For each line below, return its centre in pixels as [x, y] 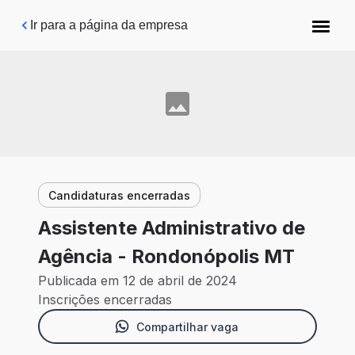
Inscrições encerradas [105, 300]
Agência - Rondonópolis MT [166, 257]
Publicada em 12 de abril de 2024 [137, 281]
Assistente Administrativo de [172, 228]
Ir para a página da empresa [109, 25]
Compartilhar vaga [187, 326]
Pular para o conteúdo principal [113, 19]
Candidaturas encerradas [119, 195]
